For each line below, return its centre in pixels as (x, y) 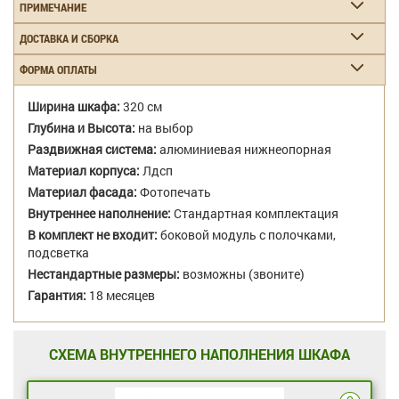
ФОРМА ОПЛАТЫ (58, 69)
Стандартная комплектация (255, 213)
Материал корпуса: (84, 171)
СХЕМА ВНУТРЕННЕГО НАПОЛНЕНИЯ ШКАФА (199, 354)
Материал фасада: (82, 192)
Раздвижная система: (92, 149)
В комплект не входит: (93, 235)
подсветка (58, 252)
